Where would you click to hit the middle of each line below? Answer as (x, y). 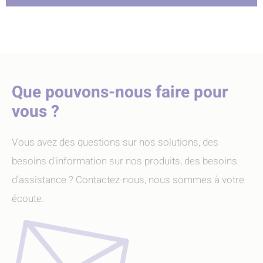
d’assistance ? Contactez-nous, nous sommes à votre (128, 180)
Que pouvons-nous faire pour (120, 92)
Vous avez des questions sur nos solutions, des (115, 142)
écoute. (28, 199)
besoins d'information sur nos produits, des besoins (124, 161)
